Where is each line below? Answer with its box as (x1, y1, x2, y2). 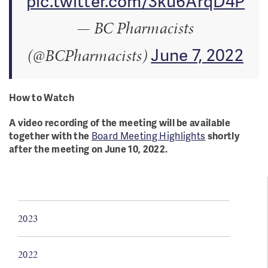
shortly (205, 129, 240, 142)
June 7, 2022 (151, 42, 244, 66)
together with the (9, 129, 92, 142)
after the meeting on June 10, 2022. (9, 142, 168, 156)
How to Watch (9, 90, 74, 104)
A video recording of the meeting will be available (9, 115, 231, 129)
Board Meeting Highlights (91, 129, 206, 142)
